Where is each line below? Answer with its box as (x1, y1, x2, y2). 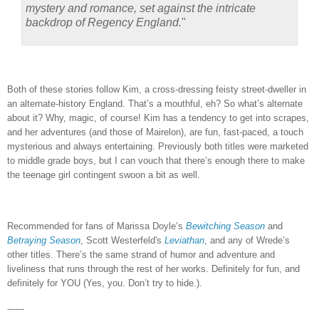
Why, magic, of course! (46, 113, 141, 124)
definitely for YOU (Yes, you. (7, 278, 125, 289)
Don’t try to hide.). (128, 278, 202, 289)
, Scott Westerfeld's (80, 235, 164, 246)
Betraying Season (7, 235, 80, 246)
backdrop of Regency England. (26, 16, 182, 28)
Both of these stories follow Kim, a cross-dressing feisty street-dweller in (7, 84, 306, 95)
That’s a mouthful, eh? (128, 98, 221, 110)
